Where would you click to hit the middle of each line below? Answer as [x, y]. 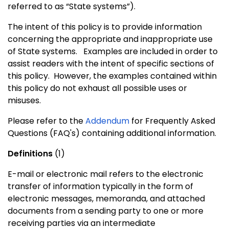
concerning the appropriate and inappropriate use [110, 39]
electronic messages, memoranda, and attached [106, 199]
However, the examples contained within [135, 76]
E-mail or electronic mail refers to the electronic [106, 174]
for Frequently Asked [172, 121]
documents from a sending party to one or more [106, 211]
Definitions [30, 154]
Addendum [107, 121]
